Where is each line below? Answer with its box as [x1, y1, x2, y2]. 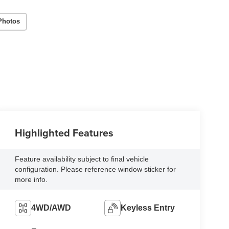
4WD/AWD [31, 203, 72, 212]
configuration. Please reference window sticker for [15, 165, 176, 173]
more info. [15, 175, 48, 184]
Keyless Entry [121, 203, 175, 212]
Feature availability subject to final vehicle [15, 154, 149, 163]
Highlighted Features [15, 125, 114, 140]
